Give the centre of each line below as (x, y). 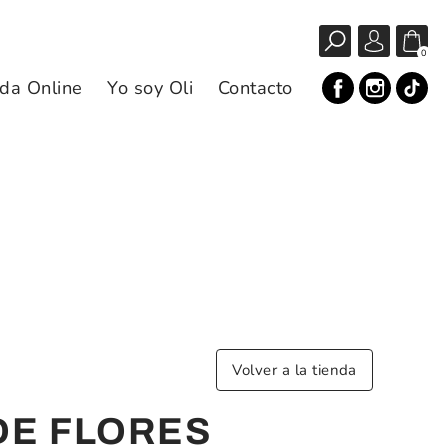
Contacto (255, 87)
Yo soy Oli (150, 87)
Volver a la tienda (294, 370)
